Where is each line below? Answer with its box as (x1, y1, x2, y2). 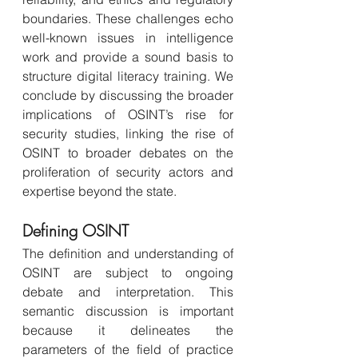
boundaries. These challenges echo (22, 10, 233, 26)
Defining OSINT (22, 220, 129, 241)
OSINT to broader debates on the (22, 145, 233, 161)
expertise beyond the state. (22, 183, 177, 199)
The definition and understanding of (22, 245, 233, 261)
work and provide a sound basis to (22, 49, 233, 65)
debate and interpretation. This (22, 284, 233, 300)
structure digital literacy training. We (22, 68, 233, 84)
